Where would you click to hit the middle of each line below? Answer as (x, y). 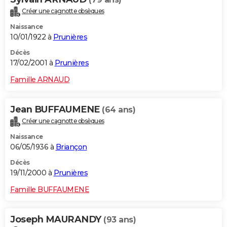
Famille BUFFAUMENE (50, 190)
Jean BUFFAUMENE (56, 110)
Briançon (71, 147)
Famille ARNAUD (40, 80)
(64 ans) (119, 110)
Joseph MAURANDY (57, 220)
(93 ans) (120, 220)
